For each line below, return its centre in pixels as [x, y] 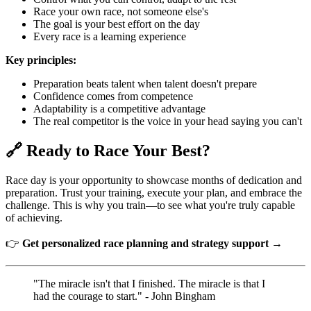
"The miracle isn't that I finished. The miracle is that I [149, 283]
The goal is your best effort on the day [117, 24]
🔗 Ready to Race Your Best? [108, 150]
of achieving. [34, 217]
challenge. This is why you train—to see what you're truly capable [150, 205]
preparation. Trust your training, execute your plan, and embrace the [154, 192]
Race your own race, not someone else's [121, 11]
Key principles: [41, 60]
